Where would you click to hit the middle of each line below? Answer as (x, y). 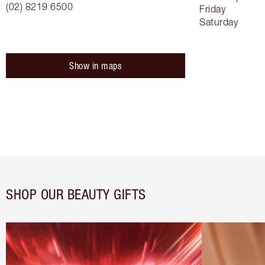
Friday (212, 9)
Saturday (219, 22)
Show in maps (96, 66)
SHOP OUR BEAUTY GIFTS (76, 194)
